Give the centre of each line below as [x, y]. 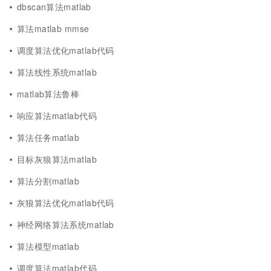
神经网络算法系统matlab [66, 224]
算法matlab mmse [53, 28]
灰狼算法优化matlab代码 [66, 203]
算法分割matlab [48, 181]
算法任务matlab [48, 137]
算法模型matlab [48, 246]
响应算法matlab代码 [57, 116]
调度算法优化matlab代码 [66, 50]
